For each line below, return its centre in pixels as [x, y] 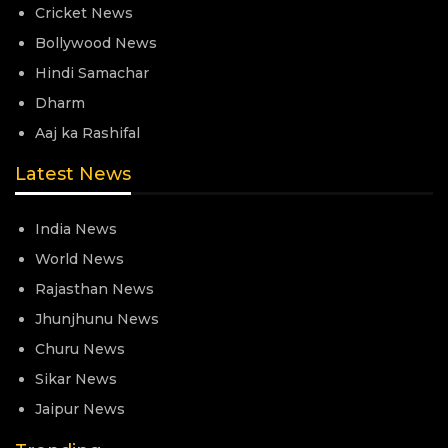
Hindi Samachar [92, 72]
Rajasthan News [94, 289]
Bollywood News [96, 42]
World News [79, 259]
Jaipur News [80, 409]
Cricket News [84, 12]
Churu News [80, 349]
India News [76, 229]
